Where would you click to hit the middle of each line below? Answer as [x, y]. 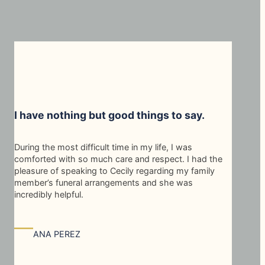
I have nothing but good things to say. [109, 115]
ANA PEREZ [57, 234]
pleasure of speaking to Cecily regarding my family [114, 170]
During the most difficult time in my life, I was [103, 147]
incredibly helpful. [49, 194]
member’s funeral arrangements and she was [104, 182]
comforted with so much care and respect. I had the [118, 159]
